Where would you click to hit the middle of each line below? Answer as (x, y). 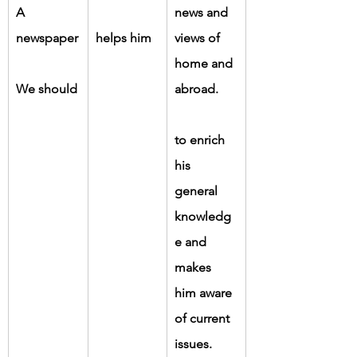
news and (203, 12)
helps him (124, 37)
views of (199, 37)
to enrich (201, 139)
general (198, 190)
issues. (193, 343)
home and (205, 63)
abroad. (196, 88)
